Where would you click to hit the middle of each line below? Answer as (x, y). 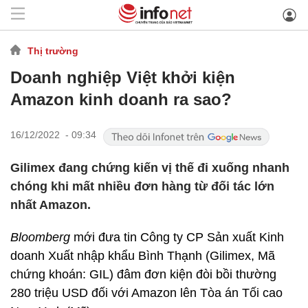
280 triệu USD (49, 293)
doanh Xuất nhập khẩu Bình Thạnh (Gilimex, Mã (143, 256)
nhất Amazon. (51, 205)
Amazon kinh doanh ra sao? (121, 99)
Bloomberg (40, 237)
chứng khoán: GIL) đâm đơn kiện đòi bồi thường (143, 274)
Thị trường (53, 51)
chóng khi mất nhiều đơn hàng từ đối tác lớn (142, 186)
